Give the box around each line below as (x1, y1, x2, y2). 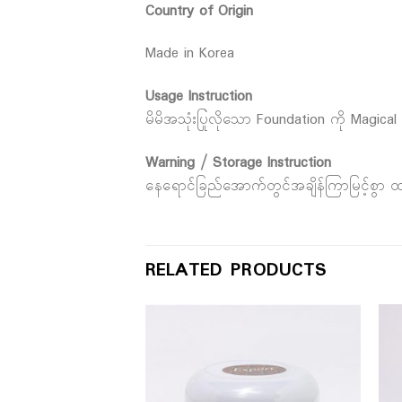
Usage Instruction (145, 85, 252, 109)
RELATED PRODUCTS (145, 256, 327, 284)
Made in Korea (145, 42, 234, 66)
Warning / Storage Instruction (145, 152, 331, 175)
